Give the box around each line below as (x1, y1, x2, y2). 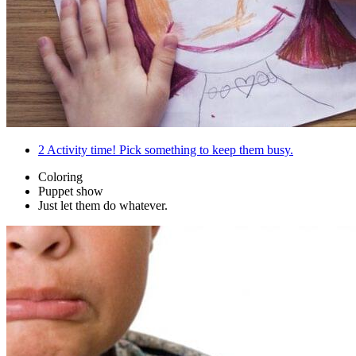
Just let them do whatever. (38, 199, 168, 213)
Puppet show (38, 184, 103, 199)
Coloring (38, 170, 83, 184)
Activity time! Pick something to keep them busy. (44, 143, 293, 157)
